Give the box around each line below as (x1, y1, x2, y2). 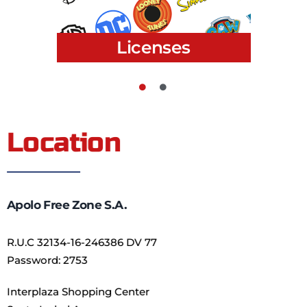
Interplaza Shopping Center (7, 284, 149, 298)
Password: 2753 (7, 253, 88, 267)
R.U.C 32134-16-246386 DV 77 (7, 235, 157, 249)
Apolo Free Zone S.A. (7, 197, 126, 212)
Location (7, 127, 121, 160)
